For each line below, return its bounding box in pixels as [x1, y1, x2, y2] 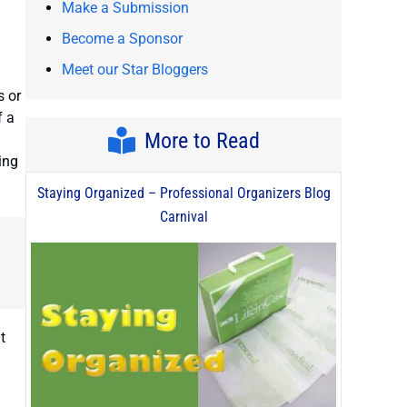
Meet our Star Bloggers [62, 61, 208, 79]
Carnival [159, 208, 208, 226]
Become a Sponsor [62, 30, 183, 48]
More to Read [144, 128, 260, 154]
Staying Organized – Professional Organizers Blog [36, 184, 331, 203]
